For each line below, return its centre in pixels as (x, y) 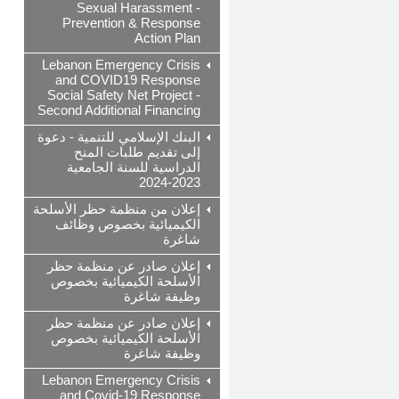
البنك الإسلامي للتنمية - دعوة (119, 137)
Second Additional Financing (119, 110)
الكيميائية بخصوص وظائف (128, 224)
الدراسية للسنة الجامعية (134, 167)
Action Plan (167, 38)
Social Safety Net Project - (124, 95)
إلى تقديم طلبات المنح (137, 152)
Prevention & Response (131, 23)
